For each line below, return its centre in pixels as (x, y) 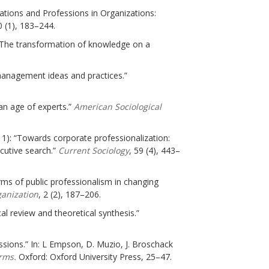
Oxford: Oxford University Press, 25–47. (94, 257)
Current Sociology (94, 151)
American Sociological (118, 107)
